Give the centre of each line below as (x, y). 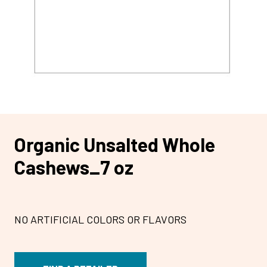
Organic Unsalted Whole (115, 144)
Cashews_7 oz (74, 167)
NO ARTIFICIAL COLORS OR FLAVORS (100, 220)
